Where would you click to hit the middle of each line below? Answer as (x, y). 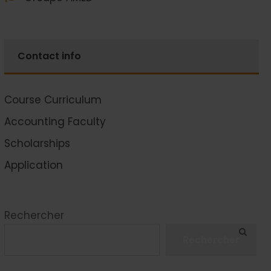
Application (33, 165)
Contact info (49, 56)
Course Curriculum (53, 100)
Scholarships (37, 143)
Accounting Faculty (55, 122)
